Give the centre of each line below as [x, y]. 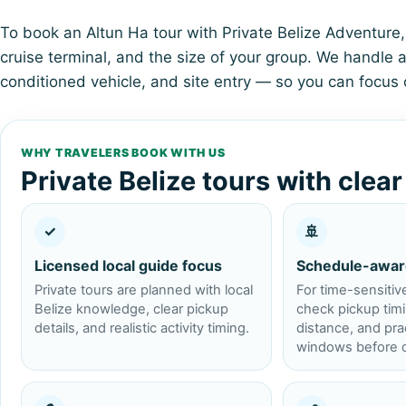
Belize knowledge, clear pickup [131, 309]
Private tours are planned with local [144, 290]
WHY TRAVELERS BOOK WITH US [123, 152]
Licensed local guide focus [128, 265]
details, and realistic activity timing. [142, 328]
